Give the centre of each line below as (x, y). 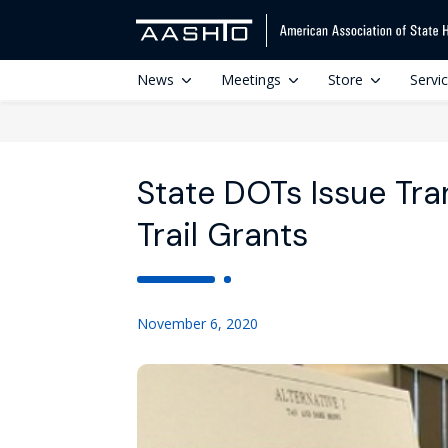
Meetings (251, 79)
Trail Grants (222, 235)
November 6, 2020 (197, 323)
